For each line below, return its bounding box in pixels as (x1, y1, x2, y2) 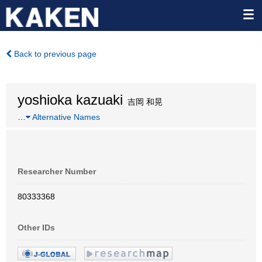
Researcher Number (18, 167, 96, 176)
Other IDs (18, 223, 55, 232)
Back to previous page (12, 49, 96, 58)
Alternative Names (30, 112, 100, 122)
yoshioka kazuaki (18, 92, 123, 108)
